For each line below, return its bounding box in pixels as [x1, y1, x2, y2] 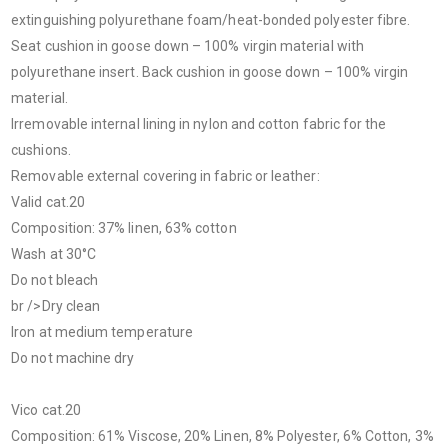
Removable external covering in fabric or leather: [11, 168, 320, 185]
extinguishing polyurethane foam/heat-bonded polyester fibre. [11, 12, 411, 29]
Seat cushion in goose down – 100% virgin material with [11, 38, 364, 55]
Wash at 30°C [11, 246, 97, 263]
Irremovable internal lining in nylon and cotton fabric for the [11, 116, 387, 133]
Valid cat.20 [11, 194, 86, 211]
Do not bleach [11, 272, 99, 289]
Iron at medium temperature [11, 324, 194, 341]
